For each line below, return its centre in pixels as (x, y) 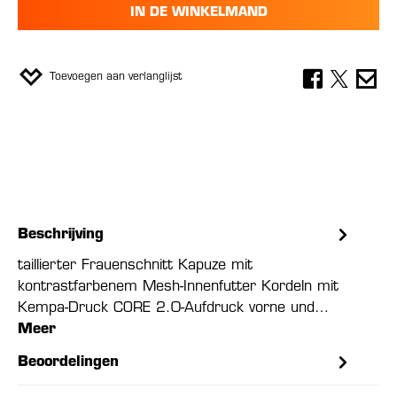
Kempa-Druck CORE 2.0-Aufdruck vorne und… (173, 308)
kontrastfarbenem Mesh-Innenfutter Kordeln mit (178, 287)
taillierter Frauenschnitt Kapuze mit (135, 266)
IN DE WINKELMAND (198, 13)
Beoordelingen (68, 362)
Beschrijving (61, 235)
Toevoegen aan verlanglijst (116, 77)
